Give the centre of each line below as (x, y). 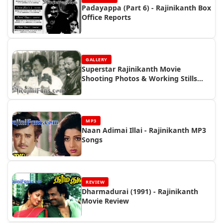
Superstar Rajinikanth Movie (131, 69)
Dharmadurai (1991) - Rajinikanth (140, 191)
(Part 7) (95, 88)
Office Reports (106, 17)
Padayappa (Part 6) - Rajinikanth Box (146, 8)
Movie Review (105, 201)
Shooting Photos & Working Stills (139, 78)
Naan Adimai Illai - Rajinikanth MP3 (144, 130)
